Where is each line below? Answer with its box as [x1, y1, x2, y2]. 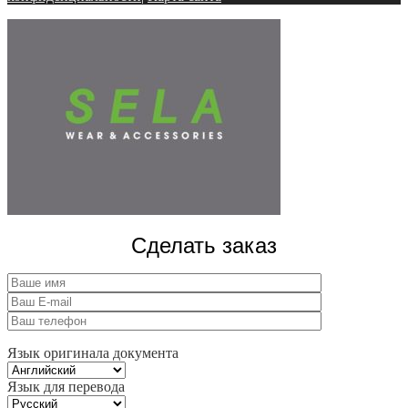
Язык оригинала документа [7, 344, 178, 361]
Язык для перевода [7, 378, 125, 394]
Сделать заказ [131, 232, 277, 258]
